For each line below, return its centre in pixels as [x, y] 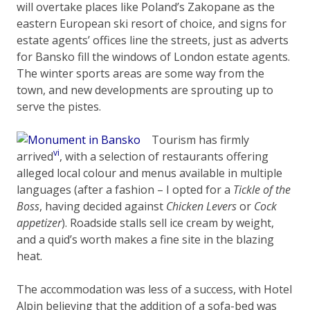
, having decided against [103, 206]
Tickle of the [262, 189]
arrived [35, 156]
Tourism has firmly [200, 139]
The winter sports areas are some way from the [140, 73]
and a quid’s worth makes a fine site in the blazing [145, 239]
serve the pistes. [59, 106]
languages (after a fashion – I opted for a [125, 189]
